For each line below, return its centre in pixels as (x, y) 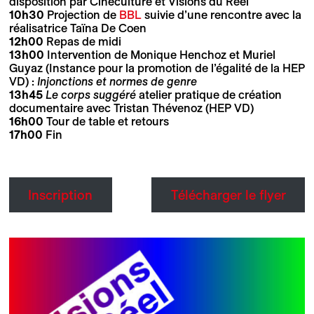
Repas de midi (83, 41)
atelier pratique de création (209, 94)
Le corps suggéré (90, 94)
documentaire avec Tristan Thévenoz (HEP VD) (131, 108)
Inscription (61, 194)
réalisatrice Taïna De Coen (77, 28)
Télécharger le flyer (228, 194)
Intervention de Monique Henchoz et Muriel (161, 54)
